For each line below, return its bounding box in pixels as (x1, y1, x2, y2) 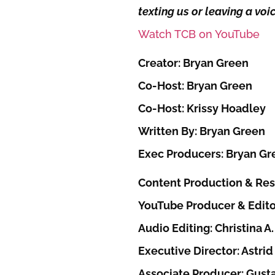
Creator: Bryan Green (137, 56, 249, 69)
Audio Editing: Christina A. (137, 221, 274, 234)
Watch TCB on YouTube (137, 27, 260, 41)
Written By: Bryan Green (137, 124, 265, 137)
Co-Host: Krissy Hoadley (137, 101, 266, 115)
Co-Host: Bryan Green (137, 79, 252, 92)
